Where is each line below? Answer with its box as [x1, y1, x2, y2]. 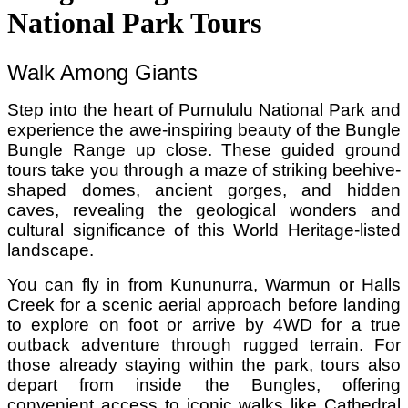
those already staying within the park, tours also [7, 354, 401, 374]
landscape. [7, 240, 94, 260]
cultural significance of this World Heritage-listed [7, 219, 401, 240]
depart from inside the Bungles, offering [7, 374, 401, 394]
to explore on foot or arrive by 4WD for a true [7, 314, 401, 334]
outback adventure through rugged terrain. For [7, 334, 401, 354]
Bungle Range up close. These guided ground [7, 139, 401, 159]
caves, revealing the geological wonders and [7, 199, 401, 219]
